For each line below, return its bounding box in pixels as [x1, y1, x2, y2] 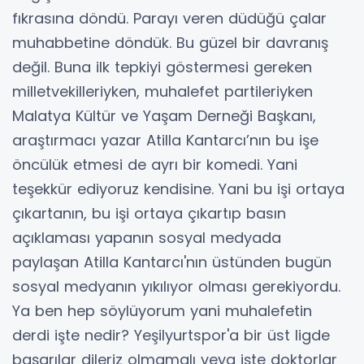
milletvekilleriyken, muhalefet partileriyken [12, 80, 313, 102]
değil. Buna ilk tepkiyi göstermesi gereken [12, 56, 312, 77]
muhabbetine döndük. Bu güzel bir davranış [12, 32, 328, 53]
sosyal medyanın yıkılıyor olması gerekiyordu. [12, 275, 340, 297]
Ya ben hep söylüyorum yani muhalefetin [12, 300, 312, 321]
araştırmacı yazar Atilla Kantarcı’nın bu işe [12, 129, 318, 150]
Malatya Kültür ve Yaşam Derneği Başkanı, [12, 105, 316, 126]
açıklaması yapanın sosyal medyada [12, 227, 281, 248]
